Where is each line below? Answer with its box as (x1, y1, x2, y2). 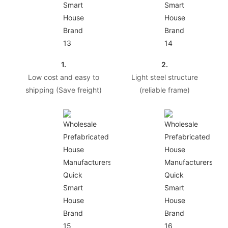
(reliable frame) (139, 85, 190, 94)
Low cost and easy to (27, 72, 99, 81)
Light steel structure (131, 72, 198, 81)
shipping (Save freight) (25, 85, 102, 94)
